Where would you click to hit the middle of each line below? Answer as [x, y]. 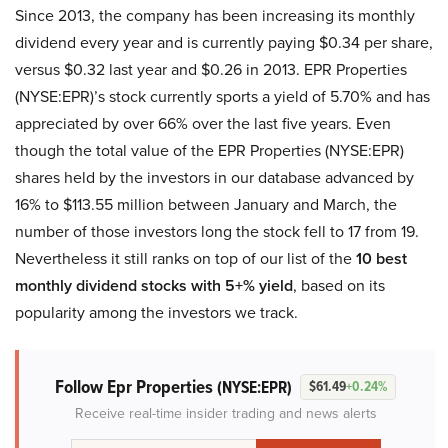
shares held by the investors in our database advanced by [214, 177]
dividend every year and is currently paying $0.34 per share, [224, 42]
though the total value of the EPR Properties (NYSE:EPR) [209, 150]
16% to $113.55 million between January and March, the [206, 204]
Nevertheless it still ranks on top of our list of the [185, 258]
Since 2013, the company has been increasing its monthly [215, 15]
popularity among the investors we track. [156, 312]
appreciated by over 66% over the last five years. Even [203, 123]
